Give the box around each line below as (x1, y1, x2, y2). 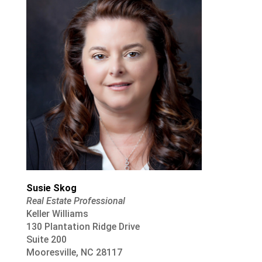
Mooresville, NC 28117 (26, 247, 122, 258)
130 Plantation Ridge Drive (26, 221, 140, 233)
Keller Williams (26, 208, 88, 220)
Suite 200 (26, 234, 67, 246)
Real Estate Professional (26, 195, 125, 207)
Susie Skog (26, 182, 77, 194)
